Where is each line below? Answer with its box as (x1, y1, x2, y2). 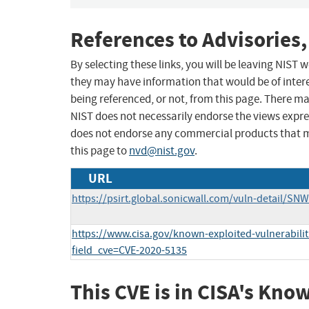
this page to (70, 143, 129, 159)
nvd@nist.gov (129, 143, 195, 159)
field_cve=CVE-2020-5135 (72, 243, 187, 258)
